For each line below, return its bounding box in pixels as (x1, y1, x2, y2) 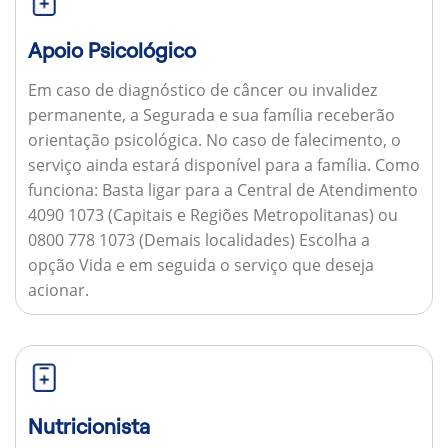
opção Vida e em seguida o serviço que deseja (27, 253, 374, 276)
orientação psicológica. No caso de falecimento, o (27, 128, 401, 151)
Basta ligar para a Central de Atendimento (97, 178, 418, 201)
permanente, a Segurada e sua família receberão (27, 103, 395, 126)
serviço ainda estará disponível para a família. (27, 153, 375, 176)
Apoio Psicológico (27, 39, 196, 63)
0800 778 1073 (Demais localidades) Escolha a (27, 228, 370, 251)
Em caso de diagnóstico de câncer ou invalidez (27, 78, 377, 101)
